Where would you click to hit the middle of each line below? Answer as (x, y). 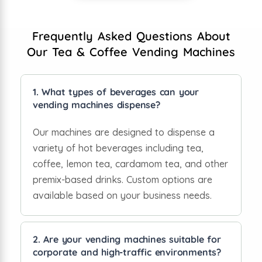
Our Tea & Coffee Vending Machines (131, 51)
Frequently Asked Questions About (131, 36)
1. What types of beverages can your (116, 92)
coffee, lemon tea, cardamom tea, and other (130, 163)
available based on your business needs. (122, 195)
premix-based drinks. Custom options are (123, 179)
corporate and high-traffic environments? (127, 252)
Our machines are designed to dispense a (124, 132)
